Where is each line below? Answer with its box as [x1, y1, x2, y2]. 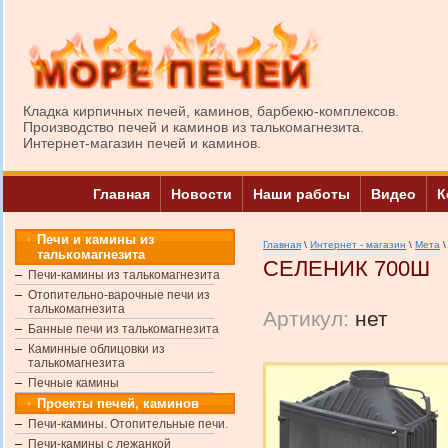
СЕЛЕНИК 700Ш [263, 255, 430, 281]
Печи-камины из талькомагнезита [28, 267, 220, 282]
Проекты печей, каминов [37, 395, 199, 411]
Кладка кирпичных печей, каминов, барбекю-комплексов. [23, 102, 399, 119]
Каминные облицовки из [28, 341, 165, 356]
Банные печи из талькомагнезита [28, 321, 219, 336]
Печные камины [28, 375, 119, 390]
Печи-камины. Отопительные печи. [28, 416, 228, 431]
